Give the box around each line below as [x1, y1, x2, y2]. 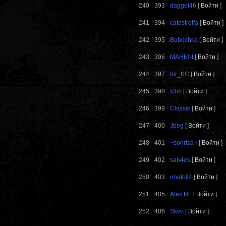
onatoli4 [170, 174, 192, 181]
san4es [170, 156, 190, 164]
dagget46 [170, 2, 196, 10]
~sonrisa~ [170, 139, 197, 147]
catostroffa [170, 19, 198, 27]
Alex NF [170, 191, 192, 198]
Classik [170, 105, 190, 112]
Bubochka [170, 36, 198, 44]
